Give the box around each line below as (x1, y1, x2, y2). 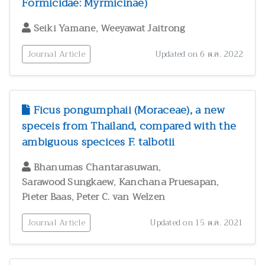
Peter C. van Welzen (76, 189, 165, 206)
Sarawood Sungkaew (22, 174, 114, 191)
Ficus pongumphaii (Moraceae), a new (30, 101, 225, 120)
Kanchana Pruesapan (118, 174, 217, 191)
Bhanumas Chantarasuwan (33, 159, 159, 176)
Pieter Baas (22, 189, 72, 206)
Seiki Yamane (33, 20, 96, 37)
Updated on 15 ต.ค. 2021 (150, 215, 243, 230)
